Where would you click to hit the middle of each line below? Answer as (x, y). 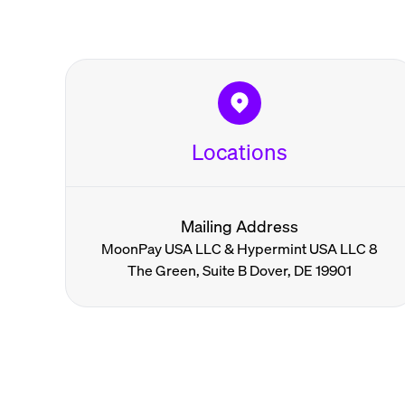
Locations (240, 151)
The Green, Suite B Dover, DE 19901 (240, 269)
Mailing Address (240, 225)
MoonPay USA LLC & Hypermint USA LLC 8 (240, 248)
